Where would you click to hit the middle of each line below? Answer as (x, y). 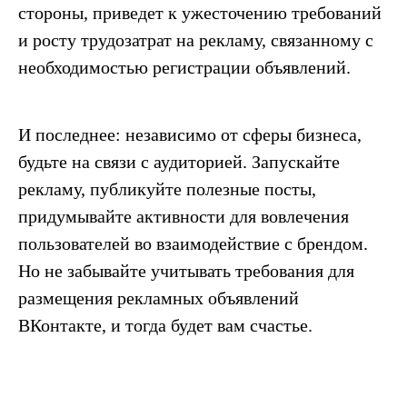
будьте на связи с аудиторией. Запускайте (179, 162)
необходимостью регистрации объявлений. (184, 68)
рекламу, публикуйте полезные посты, (167, 189)
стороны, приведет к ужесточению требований (200, 13)
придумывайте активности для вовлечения (184, 217)
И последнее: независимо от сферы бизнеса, (190, 135)
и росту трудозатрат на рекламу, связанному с (196, 40)
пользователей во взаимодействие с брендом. (193, 244)
